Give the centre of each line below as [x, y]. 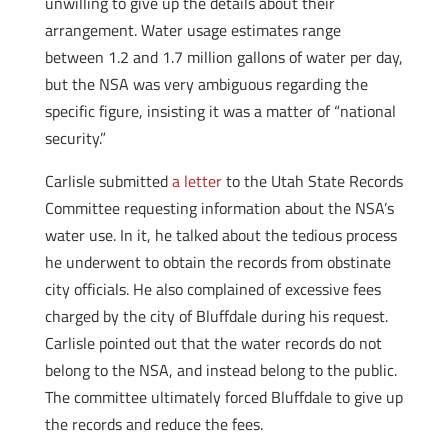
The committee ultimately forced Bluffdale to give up [223, 397]
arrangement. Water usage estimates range [192, 30]
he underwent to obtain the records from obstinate [217, 262]
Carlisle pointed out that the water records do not [213, 343]
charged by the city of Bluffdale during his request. [216, 316]
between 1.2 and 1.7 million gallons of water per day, [223, 57]
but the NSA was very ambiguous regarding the [206, 84]
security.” [75, 138]
